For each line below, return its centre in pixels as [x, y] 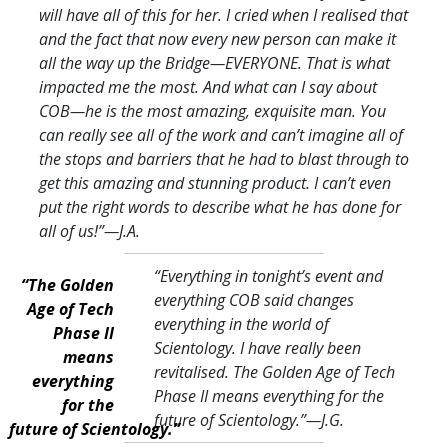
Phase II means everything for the [268, 395]
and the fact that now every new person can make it [217, 38]
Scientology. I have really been [257, 347]
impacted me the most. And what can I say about [208, 86]
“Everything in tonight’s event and [268, 275]
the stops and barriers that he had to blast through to [224, 158]
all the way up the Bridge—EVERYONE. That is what [214, 62]
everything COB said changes [253, 299]
